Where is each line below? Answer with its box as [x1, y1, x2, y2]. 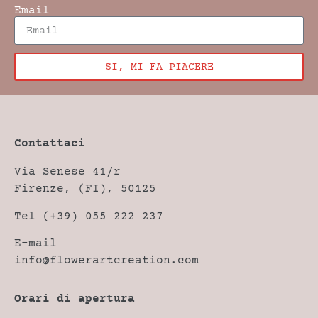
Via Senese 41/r [14, 165, 121, 179]
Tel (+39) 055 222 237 [14, 209, 163, 223]
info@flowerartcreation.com [14, 253, 199, 267]
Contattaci [14, 137, 85, 150]
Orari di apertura [14, 292, 135, 306]
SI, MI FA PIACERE [104, 60, 214, 73]
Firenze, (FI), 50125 [14, 182, 156, 196]
